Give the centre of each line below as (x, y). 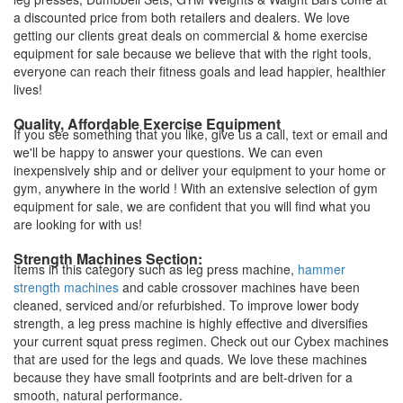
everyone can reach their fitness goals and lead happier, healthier (200, 71)
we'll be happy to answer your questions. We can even (168, 152)
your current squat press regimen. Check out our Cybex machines (201, 340)
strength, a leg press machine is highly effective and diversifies (191, 322)
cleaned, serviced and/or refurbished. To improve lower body (186, 304)
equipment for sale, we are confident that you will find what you (192, 206)
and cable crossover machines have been (239, 287)
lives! (28, 89)
